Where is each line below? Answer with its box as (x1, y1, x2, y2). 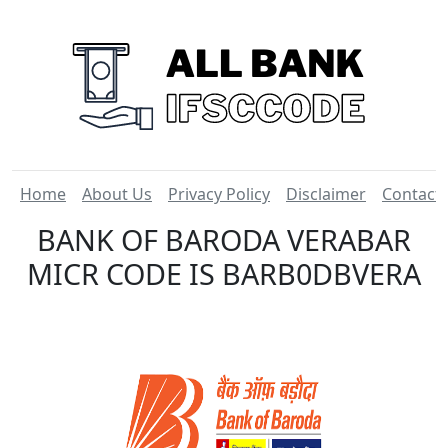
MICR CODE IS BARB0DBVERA (27, 254, 421, 293)
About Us (82, 183, 152, 205)
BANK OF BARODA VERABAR (37, 220, 411, 259)
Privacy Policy (168, 183, 270, 205)
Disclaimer (286, 183, 366, 205)
